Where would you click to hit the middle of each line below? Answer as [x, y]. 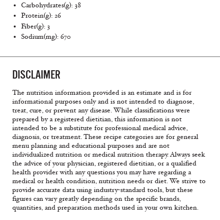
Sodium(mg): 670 [46, 37]
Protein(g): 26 [41, 16]
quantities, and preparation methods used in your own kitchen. [105, 207]
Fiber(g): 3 [36, 26]
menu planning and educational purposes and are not [91, 145]
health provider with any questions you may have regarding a [102, 172]
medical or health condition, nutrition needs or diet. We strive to [109, 181]
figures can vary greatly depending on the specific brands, [96, 198]
